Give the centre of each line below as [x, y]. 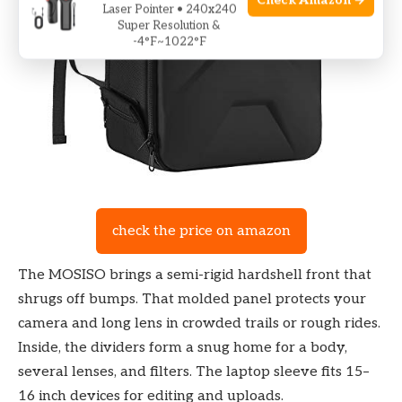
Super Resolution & [169, 26]
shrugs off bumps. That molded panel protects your [192, 300]
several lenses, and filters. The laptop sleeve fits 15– [194, 372]
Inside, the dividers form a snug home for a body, [183, 348]
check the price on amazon [201, 232]
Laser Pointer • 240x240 [169, 9]
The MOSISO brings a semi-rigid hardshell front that [195, 275]
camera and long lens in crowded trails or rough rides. [199, 324]
